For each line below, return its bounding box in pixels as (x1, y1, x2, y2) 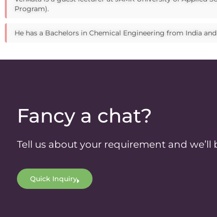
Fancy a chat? (17, 103, 152, 127)
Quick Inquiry (30, 174, 77, 183)
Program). (15, 4, 49, 14)
